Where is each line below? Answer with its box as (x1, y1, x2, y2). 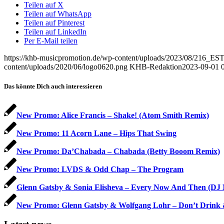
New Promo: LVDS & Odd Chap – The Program (16, 164, 183, 173)
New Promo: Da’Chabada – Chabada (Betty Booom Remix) (16, 146, 220, 155)
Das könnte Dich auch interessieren (4, 82, 102, 90)
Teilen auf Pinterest (24, 18, 84, 27)
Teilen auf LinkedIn (24, 27, 86, 36)
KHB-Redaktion (129, 62, 182, 71)
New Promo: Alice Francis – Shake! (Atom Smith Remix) (16, 110, 209, 119)
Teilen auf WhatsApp (24, 9, 91, 18)
